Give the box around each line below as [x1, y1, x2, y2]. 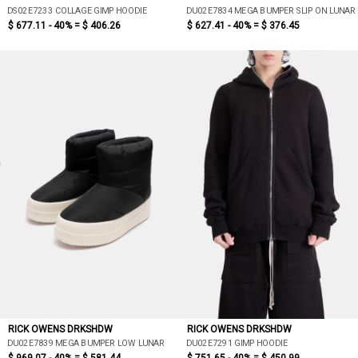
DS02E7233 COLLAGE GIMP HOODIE [6, 5, 148, 16]
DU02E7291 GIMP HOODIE [185, 337, 288, 348]
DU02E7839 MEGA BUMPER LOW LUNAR [6, 337, 165, 348]
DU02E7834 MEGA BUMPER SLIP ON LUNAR [185, 5, 356, 16]
